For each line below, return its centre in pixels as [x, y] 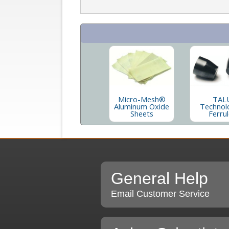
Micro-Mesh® [142, 99]
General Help [159, 178]
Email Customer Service [160, 193]
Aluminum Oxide [142, 106]
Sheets [142, 113]
